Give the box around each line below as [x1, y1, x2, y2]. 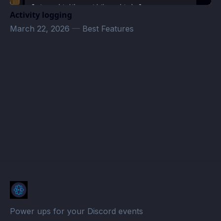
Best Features [82, 23, 134, 34]
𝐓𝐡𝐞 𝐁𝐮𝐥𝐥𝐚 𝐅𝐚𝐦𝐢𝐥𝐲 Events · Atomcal [10, 161, 131, 172]
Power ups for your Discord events [10, 206, 143, 216]
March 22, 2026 [10, 23, 72, 34]
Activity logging [10, 9, 72, 20]
